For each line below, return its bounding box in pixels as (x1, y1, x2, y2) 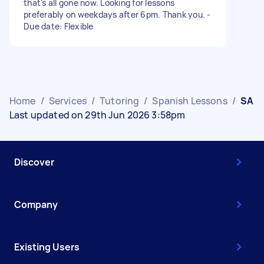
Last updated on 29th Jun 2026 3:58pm (9, 108, 186, 121)
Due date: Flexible (24, 20, 94, 32)
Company (14, 197, 58, 211)
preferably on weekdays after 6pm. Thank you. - (24, 8, 211, 20)
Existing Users (14, 240, 80, 253)
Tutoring (100, 94, 140, 107)
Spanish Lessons (152, 94, 227, 107)
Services (48, 94, 87, 107)
